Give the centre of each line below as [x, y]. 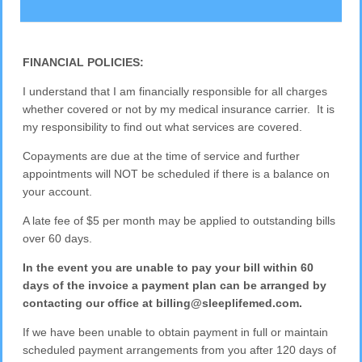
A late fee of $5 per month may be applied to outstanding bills [179, 220]
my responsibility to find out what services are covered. [164, 126]
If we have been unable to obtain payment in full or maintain [176, 332]
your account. [58, 191]
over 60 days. [59, 238]
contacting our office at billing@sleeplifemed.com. [163, 303]
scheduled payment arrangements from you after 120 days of [180, 349]
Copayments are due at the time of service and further [162, 156]
